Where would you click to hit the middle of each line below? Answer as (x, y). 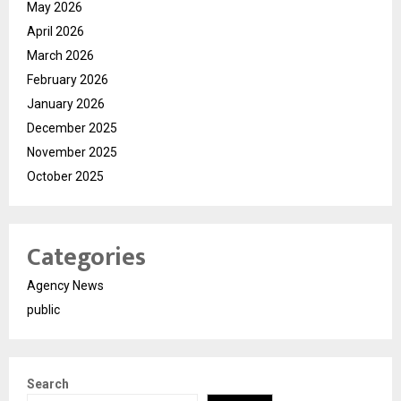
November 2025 (72, 152)
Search (48, 384)
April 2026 (55, 31)
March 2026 (60, 55)
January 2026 (66, 103)
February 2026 (68, 79)
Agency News (65, 285)
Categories (86, 257)
